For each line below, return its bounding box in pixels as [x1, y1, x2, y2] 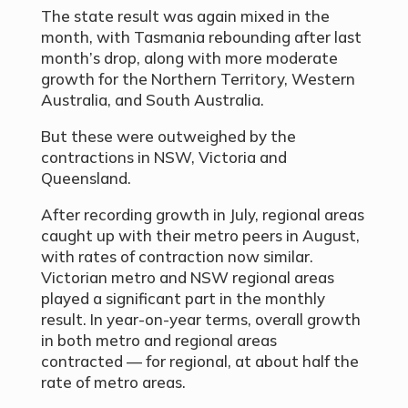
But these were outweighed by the [40, 127, 296, 147]
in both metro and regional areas [40, 331, 277, 351]
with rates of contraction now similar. [40, 247, 313, 267]
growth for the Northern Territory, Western [40, 69, 355, 89]
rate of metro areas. [40, 372, 186, 393]
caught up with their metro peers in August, [40, 226, 360, 246]
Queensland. [40, 168, 131, 189]
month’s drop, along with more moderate [40, 48, 338, 68]
